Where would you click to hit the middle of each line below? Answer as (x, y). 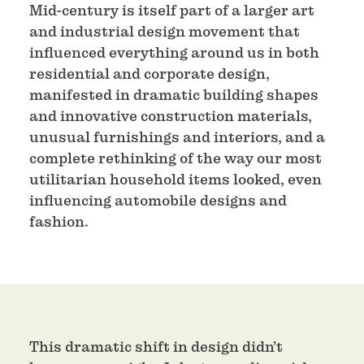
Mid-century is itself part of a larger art (172, 10)
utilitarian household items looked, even (175, 179)
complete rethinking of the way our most (175, 158)
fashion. (59, 221)
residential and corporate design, (149, 74)
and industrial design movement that (165, 31)
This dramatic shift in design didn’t (156, 347)
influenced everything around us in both (174, 52)
